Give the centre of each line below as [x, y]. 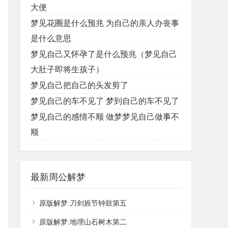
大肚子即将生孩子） [67, 69]
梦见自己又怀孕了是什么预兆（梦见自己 [104, 54]
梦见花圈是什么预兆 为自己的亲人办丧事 [105, 23]
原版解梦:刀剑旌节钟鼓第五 [83, 203]
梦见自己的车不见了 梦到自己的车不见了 [105, 101]
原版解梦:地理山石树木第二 [83, 222]
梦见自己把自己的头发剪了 [79, 85]
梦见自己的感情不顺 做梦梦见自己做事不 [105, 117]
